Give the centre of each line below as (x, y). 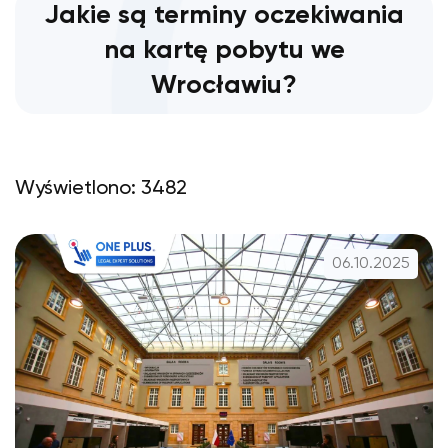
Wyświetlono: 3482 (101, 189)
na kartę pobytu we (224, 51)
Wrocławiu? (224, 86)
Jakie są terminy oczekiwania (224, 16)
